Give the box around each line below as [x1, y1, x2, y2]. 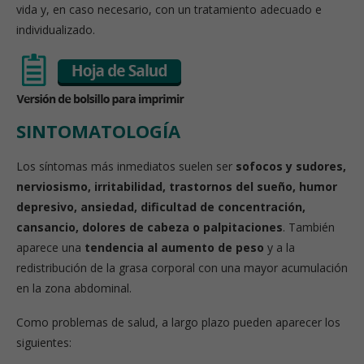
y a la [264, 240, 295, 255]
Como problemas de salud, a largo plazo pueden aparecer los [16, 314, 340, 330]
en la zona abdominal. [16, 280, 132, 296]
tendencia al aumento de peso [84, 240, 264, 255]
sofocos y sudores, [236, 158, 346, 174]
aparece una [16, 240, 84, 255]
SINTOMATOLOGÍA [16, 119, 180, 143]
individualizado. [16, 22, 95, 37]
